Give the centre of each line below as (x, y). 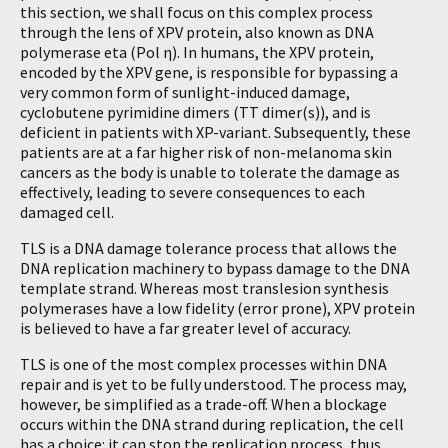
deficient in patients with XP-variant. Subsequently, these (215, 132)
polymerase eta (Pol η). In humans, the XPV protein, (197, 52)
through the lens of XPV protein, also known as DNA (197, 32)
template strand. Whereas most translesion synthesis (204, 288)
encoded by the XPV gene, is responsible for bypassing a (209, 72)
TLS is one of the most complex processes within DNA (203, 364)
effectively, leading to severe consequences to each (192, 192)
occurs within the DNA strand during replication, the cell (212, 424)
